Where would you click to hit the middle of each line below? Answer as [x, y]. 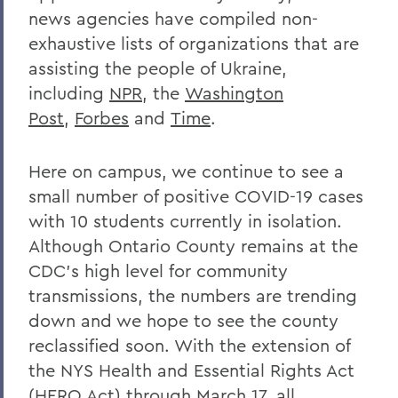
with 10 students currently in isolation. [185, 221]
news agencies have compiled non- [173, 18]
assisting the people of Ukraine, [158, 68]
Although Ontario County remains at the [193, 246]
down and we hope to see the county [183, 320]
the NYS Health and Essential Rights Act [191, 370]
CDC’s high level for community [158, 271]
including [69, 93]
